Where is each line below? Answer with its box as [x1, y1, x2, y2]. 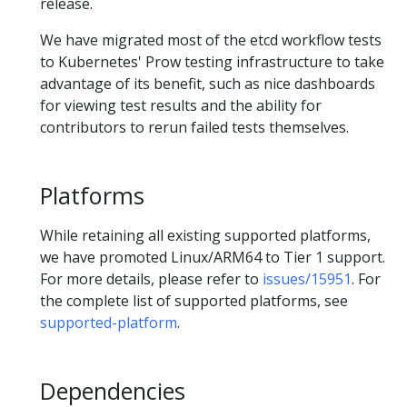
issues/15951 [263, 268, 352, 289]
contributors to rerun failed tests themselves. [40, 117, 349, 138]
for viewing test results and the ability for [40, 95, 322, 116]
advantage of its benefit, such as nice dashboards [40, 74, 375, 94]
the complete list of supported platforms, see [40, 290, 348, 311]
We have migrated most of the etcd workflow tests [40, 30, 382, 51]
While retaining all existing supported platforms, [40, 224, 371, 245]
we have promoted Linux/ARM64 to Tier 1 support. [40, 246, 385, 267]
